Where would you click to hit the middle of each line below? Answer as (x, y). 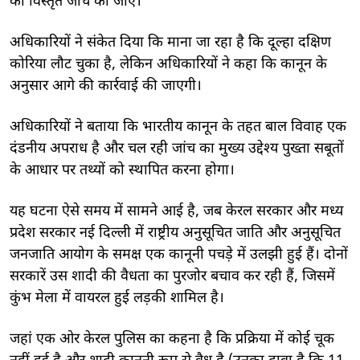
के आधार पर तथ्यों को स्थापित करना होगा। (122, 170)
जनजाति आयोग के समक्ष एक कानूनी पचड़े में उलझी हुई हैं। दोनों (179, 255)
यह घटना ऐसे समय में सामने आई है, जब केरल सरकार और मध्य (176, 211)
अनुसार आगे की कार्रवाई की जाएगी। (106, 86)
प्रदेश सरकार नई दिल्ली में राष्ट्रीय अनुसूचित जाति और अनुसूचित (175, 233)
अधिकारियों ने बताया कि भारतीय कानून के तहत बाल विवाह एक (178, 127)
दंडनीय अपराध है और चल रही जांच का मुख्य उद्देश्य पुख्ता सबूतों (177, 149)
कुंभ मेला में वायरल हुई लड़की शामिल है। (117, 298)
